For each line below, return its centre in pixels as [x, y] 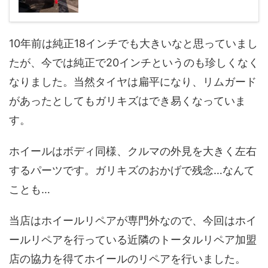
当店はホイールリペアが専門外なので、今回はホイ [133, 220]
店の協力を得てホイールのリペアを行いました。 [127, 259]
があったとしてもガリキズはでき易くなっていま [127, 101]
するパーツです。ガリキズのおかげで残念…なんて [132, 170]
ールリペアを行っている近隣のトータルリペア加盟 [133, 240]
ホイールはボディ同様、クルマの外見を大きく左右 [133, 151]
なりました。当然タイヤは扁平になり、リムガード [133, 82]
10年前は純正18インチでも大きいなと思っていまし [133, 43]
